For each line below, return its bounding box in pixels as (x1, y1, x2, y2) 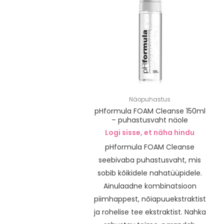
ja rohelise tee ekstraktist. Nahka (93, 206, 206, 217)
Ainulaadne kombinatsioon (103, 180, 196, 191)
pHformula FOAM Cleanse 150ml (94, 105, 205, 116)
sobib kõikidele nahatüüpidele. (97, 167, 202, 178)
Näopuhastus (129, 95, 171, 103)
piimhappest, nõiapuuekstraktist (93, 193, 206, 204)
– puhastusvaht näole (111, 114, 188, 125)
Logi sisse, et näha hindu (105, 127, 195, 137)
